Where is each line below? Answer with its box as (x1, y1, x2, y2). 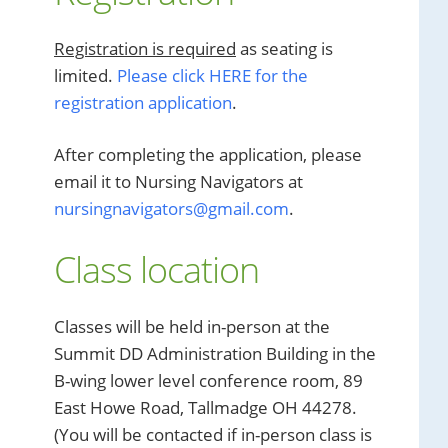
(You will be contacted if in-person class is (54, 423, 372, 446)
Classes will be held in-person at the (54, 315, 330, 338)
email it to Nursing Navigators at (54, 170, 303, 193)
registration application (54, 91, 232, 114)
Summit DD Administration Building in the (54, 342, 376, 365)
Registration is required (54, 37, 236, 60)
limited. (54, 64, 117, 87)
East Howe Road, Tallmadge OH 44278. (54, 396, 357, 419)
